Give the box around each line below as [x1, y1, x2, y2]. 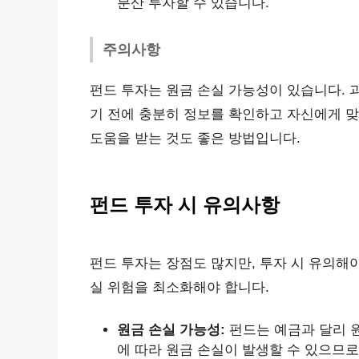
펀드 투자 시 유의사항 [90, 193, 280, 216]
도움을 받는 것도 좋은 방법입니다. [90, 130, 301, 146]
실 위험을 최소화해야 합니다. [90, 279, 269, 295]
